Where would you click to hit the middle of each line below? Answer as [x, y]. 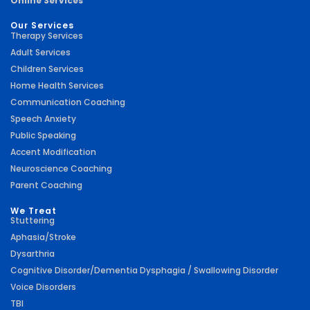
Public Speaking [43, 135]
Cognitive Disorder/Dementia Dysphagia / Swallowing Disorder [144, 271]
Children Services [47, 69]
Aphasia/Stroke [43, 237]
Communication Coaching [68, 102]
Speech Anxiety [43, 118]
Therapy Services [47, 35]
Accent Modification [53, 152]
